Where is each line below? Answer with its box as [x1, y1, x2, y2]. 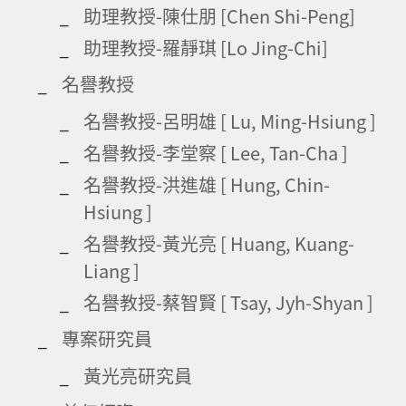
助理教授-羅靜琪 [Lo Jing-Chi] [83, 34, 328, 61]
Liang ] [83, 256, 140, 284]
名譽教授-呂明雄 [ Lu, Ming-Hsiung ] [83, 107, 376, 134]
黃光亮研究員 [83, 362, 192, 389]
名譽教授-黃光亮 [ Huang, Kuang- [83, 229, 354, 256]
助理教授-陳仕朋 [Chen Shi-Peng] [83, 2, 355, 29]
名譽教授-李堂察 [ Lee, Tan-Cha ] [83, 139, 348, 166]
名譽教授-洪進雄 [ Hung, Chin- [83, 170, 330, 198]
